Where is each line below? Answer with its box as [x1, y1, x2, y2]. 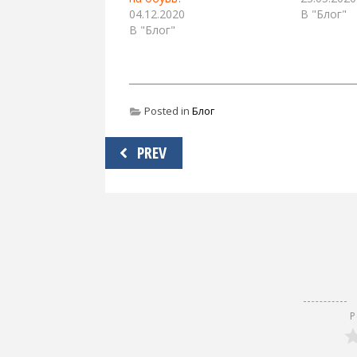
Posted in [142, 104, 192, 119]
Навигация [104, 134, 196, 163]
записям [104, 183, 176, 213]
